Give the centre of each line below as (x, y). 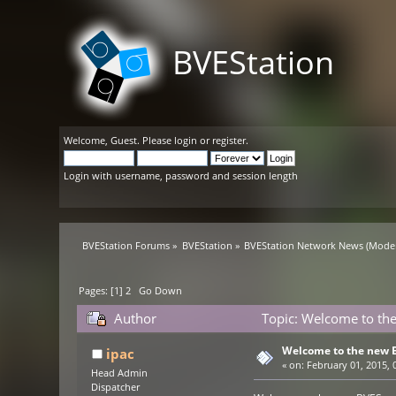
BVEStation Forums (126, 245)
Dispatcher (116, 388)
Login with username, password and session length (181, 175)
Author (135, 319)
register (229, 140)
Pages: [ (97, 291)
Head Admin (120, 373)
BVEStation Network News (304, 245)
